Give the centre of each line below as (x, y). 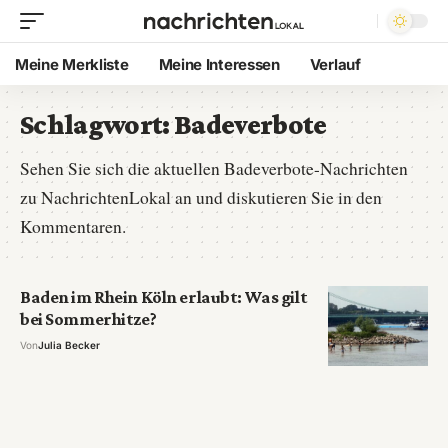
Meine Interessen (219, 64)
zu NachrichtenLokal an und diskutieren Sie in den (201, 197)
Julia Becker (69, 345)
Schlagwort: (97, 124)
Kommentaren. (73, 226)
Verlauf (335, 64)
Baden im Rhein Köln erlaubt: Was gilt (164, 297)
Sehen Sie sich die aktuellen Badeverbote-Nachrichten (214, 168)
